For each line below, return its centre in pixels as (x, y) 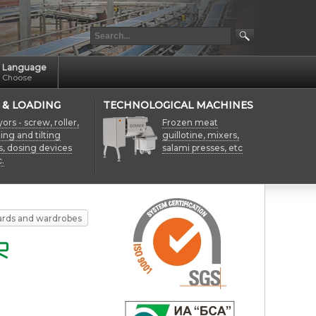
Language (24, 67)
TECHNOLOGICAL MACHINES (178, 105)
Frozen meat (190, 122)
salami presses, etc (202, 148)
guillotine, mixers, (201, 135)
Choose (17, 78)
